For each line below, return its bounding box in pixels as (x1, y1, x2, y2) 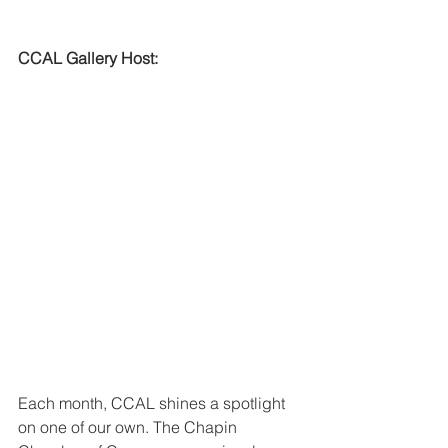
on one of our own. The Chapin (18, 416, 241, 437)
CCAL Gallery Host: (18, 48, 158, 69)
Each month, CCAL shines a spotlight (18, 392, 289, 413)
